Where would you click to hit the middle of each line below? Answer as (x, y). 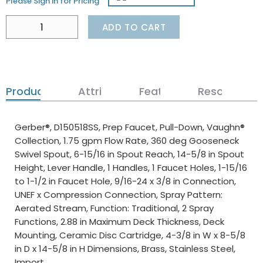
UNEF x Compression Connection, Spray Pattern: (119, 195)
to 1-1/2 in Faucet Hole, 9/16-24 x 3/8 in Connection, (125, 181)
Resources (225, 91)
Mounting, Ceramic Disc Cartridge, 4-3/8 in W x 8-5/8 (130, 235)
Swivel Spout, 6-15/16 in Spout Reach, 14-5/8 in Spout (129, 154)
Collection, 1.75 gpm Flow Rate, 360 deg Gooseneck (127, 141)
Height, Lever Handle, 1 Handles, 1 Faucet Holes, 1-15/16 (131, 168)
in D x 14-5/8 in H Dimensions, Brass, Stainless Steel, (125, 249)
